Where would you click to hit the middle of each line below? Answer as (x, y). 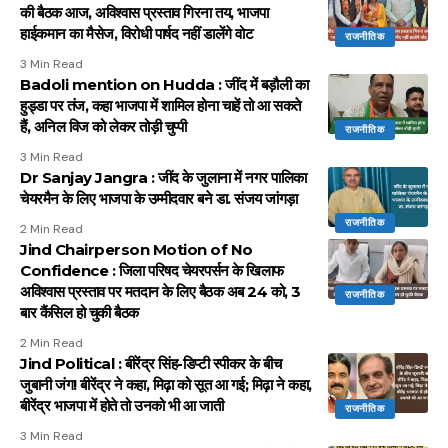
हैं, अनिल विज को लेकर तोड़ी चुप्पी (103, 126)
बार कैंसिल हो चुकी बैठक (79, 312)
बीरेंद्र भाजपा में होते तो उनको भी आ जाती (121, 405)
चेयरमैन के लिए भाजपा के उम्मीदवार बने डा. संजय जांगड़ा (159, 198)
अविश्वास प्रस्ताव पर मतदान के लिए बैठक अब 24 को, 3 (160, 291)
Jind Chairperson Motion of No (136, 249)
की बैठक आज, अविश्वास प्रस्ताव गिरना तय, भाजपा (144, 12)
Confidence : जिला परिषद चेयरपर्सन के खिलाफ (152, 270)
